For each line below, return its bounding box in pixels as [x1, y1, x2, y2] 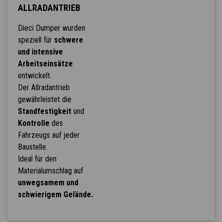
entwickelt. [17, 71, 52, 81]
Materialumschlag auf [17, 166, 83, 176]
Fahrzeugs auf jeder [17, 130, 80, 140]
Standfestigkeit [17, 107, 71, 116]
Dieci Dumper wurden [17, 23, 85, 33]
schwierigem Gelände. [17, 190, 93, 200]
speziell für [17, 35, 54, 45]
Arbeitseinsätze [17, 59, 73, 69]
